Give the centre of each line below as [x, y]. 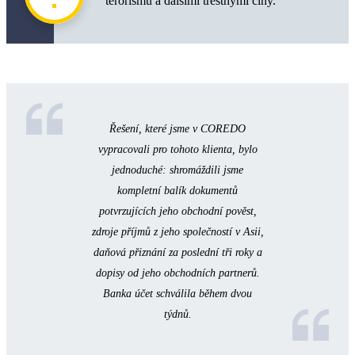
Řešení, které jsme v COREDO [177, 129]
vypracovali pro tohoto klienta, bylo [177, 150]
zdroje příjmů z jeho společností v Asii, [177, 232]
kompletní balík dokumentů [177, 191]
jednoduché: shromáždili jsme [177, 170]
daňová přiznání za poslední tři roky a [177, 253]
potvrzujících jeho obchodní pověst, [177, 212]
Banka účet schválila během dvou [177, 294]
